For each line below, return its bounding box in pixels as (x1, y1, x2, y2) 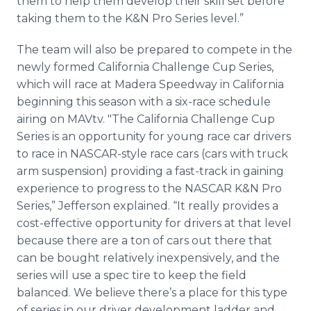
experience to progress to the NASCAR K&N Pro (17, 182, 282, 195)
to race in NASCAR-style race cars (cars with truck (17, 147, 288, 160)
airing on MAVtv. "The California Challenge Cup (17, 112, 275, 126)
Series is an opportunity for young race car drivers (17, 130, 291, 143)
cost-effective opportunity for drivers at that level (17, 217, 292, 230)
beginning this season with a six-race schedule (17, 95, 271, 108)
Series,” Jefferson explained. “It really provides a (17, 199, 278, 212)
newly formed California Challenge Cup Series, (17, 60, 274, 74)
